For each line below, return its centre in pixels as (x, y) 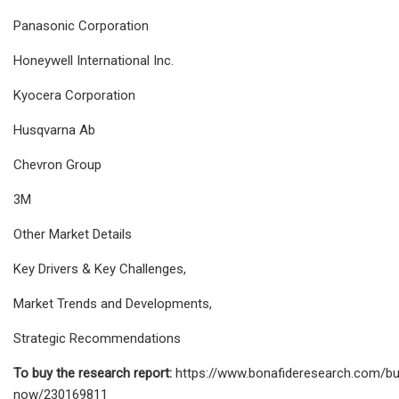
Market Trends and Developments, (113, 303)
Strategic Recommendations (97, 338)
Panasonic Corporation (81, 25)
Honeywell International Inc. (94, 60)
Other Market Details (73, 234)
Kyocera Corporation (74, 95)
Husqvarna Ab (54, 130)
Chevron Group (57, 164)
